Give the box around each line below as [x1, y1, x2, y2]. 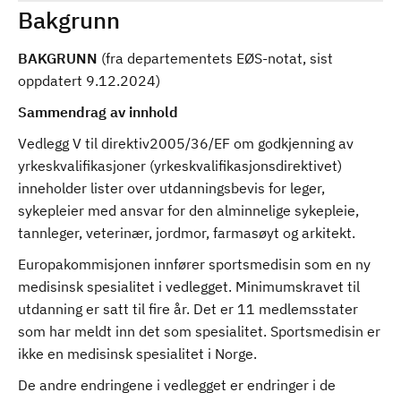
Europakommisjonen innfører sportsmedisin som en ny [18, 255, 371, 273]
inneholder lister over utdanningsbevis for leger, [18, 179, 325, 197]
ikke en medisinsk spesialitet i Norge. [18, 345, 257, 363]
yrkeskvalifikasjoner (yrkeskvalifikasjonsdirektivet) [18, 157, 342, 175]
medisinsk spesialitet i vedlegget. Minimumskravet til [18, 277, 360, 295]
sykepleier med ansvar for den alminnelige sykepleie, [18, 201, 359, 219]
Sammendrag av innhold [18, 103, 178, 121]
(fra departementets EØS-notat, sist [98, 49, 333, 67]
